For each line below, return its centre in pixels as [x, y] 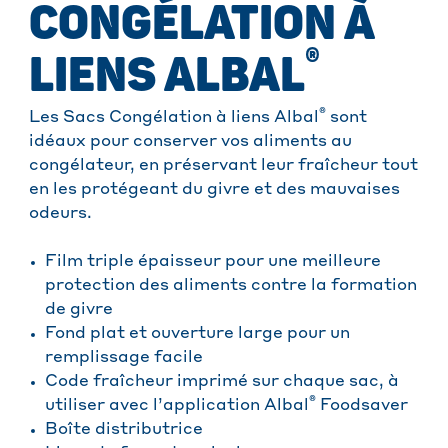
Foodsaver [362, 406]
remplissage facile [124, 358]
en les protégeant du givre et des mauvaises [214, 190]
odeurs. [60, 214]
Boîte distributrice [124, 430]
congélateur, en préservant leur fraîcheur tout [223, 166]
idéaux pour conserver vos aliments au [190, 142]
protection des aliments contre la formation [231, 286]
